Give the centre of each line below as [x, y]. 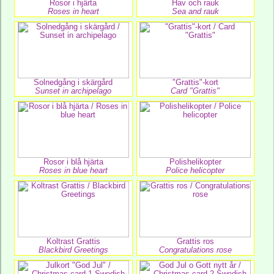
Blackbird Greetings [73, 250]
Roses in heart [73, 11]
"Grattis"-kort [195, 82]
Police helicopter [195, 170]
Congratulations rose [195, 250]
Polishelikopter [195, 162]
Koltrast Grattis [73, 241]
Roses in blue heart [73, 170]
